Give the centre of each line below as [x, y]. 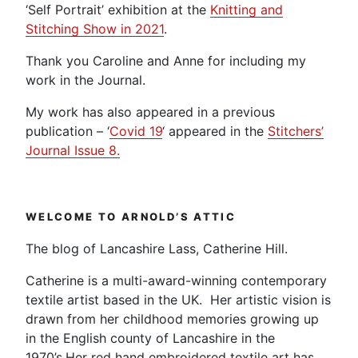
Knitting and [247, 10]
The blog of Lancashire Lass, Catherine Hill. [157, 248]
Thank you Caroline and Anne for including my [166, 61]
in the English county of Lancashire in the [150, 338]
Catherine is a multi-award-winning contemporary [176, 280]
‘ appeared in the [215, 131]
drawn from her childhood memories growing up [172, 318]
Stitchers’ [296, 131]
